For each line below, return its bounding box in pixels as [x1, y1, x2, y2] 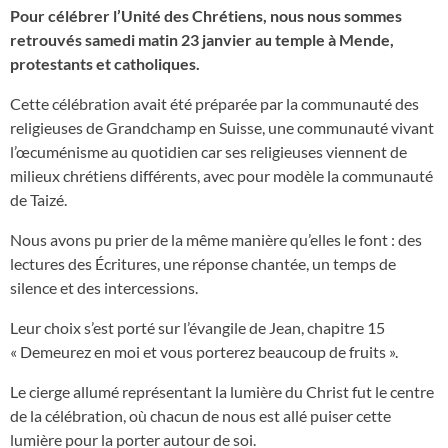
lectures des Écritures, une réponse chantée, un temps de [10, 254, 396, 273]
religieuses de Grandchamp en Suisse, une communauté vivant [10, 118, 434, 137]
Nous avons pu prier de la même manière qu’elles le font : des [10, 230, 422, 249]
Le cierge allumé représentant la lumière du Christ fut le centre [10, 382, 434, 401]
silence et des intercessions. [10, 278, 198, 297]
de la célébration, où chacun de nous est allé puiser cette [10, 406, 391, 425]
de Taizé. [10, 190, 67, 209]
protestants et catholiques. [10, 54, 200, 73]
